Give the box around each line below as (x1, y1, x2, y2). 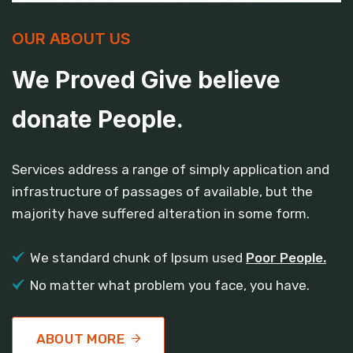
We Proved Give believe (12, 65, 281, 94)
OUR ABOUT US (12, 28, 131, 48)
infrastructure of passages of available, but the (12, 183, 313, 199)
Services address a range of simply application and (12, 161, 329, 177)
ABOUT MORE (36, 330, 124, 347)
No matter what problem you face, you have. (30, 277, 310, 293)
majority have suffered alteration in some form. (12, 205, 310, 221)
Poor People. (246, 249, 326, 266)
